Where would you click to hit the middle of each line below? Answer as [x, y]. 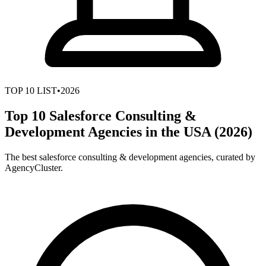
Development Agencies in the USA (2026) [129, 132]
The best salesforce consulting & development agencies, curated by [130, 157]
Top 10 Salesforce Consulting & [101, 115]
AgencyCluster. [34, 167]
